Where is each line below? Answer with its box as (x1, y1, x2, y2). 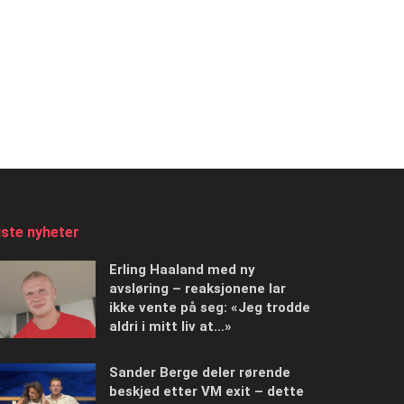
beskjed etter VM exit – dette (109, 382, 304, 399)
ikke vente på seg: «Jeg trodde (109, 298, 310, 316)
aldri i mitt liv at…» (109, 317, 232, 335)
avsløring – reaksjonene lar (109, 280, 286, 297)
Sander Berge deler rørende (109, 363, 290, 381)
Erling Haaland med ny (109, 261, 255, 278)
